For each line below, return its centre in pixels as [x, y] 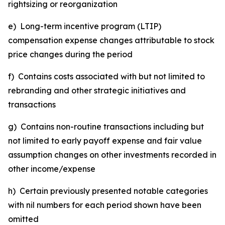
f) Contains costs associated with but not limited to [106, 76]
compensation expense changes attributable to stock [111, 40]
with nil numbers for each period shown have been [105, 205]
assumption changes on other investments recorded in [112, 155]
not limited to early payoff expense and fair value [105, 141]
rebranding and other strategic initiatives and [97, 90]
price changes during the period [70, 54]
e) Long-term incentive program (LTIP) [85, 26]
